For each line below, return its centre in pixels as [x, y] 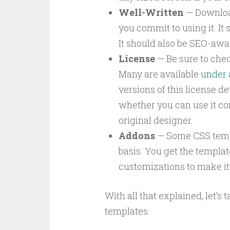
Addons [137, 136]
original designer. [156, 120]
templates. [127, 211]
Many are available [159, 74]
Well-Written [151, 13]
